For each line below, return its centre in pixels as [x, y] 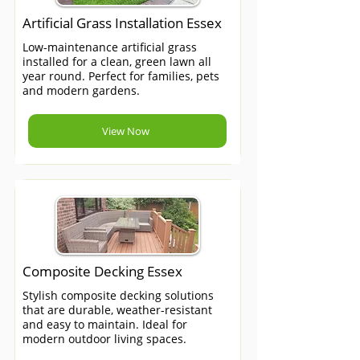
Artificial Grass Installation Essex [122, 23]
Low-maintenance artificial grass [110, 47]
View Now [126, 131]
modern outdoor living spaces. [104, 339]
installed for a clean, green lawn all [117, 61]
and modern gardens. [81, 90]
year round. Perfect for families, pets [121, 76]
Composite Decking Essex [102, 271]
